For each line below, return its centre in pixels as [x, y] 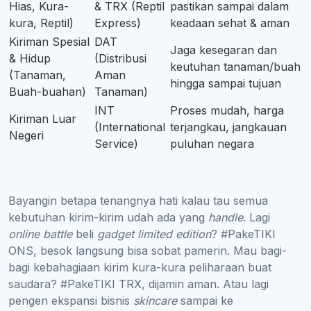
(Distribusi [120, 58]
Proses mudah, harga [227, 110]
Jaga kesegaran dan [224, 50]
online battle [40, 234]
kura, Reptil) [41, 23]
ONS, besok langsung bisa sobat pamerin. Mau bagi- [148, 250]
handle [226, 217]
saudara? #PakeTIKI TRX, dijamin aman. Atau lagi [138, 284]
